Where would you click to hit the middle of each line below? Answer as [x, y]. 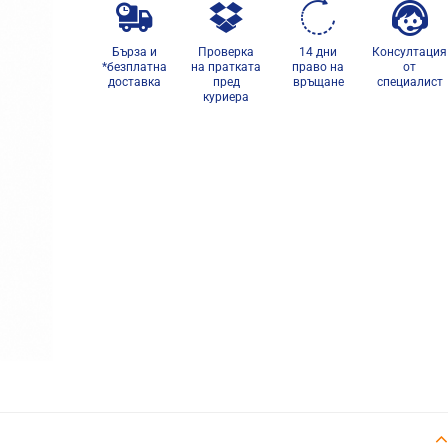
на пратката [226, 67]
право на [318, 67]
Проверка [226, 52]
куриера [226, 97]
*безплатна [134, 67]
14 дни [318, 52]
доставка [134, 82]
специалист [409, 82]
